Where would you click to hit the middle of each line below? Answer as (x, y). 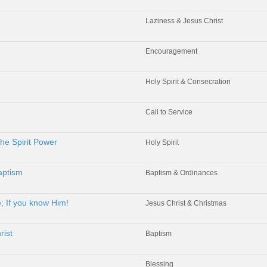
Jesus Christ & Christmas (186, 203)
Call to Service (169, 112)
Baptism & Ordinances (181, 173)
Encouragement (171, 51)
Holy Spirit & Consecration (188, 81)
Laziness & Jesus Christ (184, 21)
